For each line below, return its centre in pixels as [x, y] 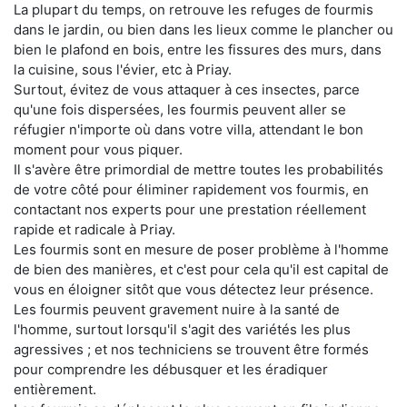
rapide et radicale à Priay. [94, 229]
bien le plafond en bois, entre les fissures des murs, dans [198, 49]
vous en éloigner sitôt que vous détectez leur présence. [194, 289]
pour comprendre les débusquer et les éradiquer [171, 369]
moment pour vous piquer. [98, 149]
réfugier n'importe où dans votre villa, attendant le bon [189, 129]
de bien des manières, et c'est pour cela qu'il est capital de [201, 269]
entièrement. [55, 389]
